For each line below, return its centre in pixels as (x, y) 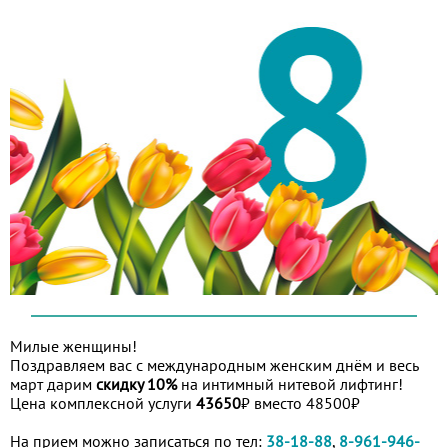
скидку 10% (136, 383)
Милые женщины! (73, 345)
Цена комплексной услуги (103, 402)
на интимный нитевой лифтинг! (290, 383)
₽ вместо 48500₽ (300, 402)
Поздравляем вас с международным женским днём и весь (214, 364)
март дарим (53, 383)
